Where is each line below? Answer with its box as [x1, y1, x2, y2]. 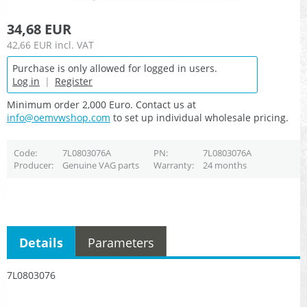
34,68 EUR [7, 20, 71, 39]
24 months [202, 159, 247, 172]
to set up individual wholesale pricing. [110, 111, 288, 125]
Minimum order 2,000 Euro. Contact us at [7, 98, 196, 112]
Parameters [88, 234, 154, 251]
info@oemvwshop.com [7, 111, 110, 125]
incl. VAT [55, 38, 94, 52]
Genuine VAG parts [62, 159, 139, 172]
